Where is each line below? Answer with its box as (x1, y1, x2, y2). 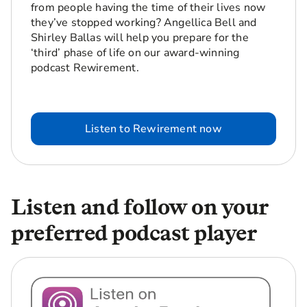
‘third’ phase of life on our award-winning (31, 45, 240, 60)
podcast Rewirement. (31, 60, 139, 75)
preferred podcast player (11, 219, 256, 246)
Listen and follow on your (11, 193, 269, 220)
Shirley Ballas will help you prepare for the (31, 30, 249, 45)
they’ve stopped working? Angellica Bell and (31, 15, 257, 30)
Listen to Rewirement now (85, 121, 222, 136)
